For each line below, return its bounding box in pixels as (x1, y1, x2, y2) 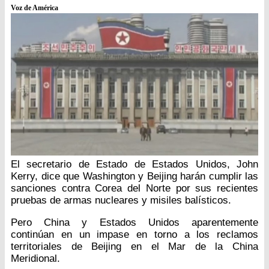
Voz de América (11, 4, 58, 13)
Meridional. (11, 253, 60, 265)
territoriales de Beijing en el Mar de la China (11, 241, 258, 253)
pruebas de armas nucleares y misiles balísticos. (11, 195, 231, 207)
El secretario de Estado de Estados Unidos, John (11, 159, 258, 171)
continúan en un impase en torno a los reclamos (11, 229, 258, 241)
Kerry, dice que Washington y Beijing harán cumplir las (11, 171, 258, 183)
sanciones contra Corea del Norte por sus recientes (11, 183, 258, 195)
